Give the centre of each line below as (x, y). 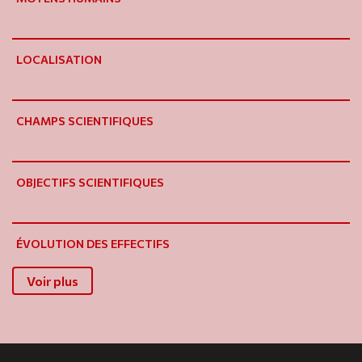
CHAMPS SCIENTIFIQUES (85, 121)
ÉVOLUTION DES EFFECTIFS (93, 244)
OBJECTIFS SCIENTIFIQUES (90, 183)
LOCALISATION (59, 60)
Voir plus (53, 281)
